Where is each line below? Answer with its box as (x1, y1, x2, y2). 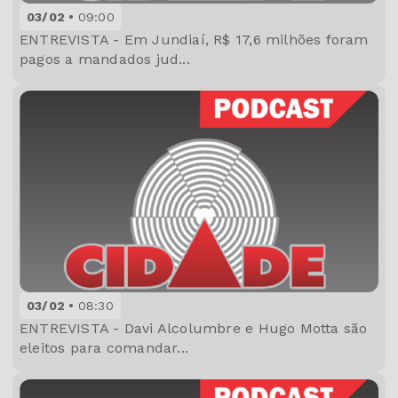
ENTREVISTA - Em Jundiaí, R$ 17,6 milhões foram (20, 30, 369, 48)
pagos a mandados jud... (20, 50, 190, 68)
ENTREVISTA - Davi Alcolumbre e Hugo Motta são (20, 319, 368, 337)
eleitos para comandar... (20, 338, 189, 356)
